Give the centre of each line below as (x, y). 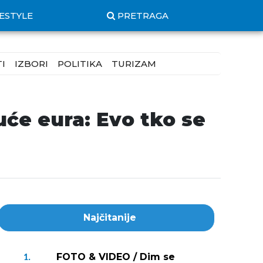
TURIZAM (134, 64)
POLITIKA (80, 64)
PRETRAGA (143, 16)
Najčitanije (110, 218)
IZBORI (31, 64)
